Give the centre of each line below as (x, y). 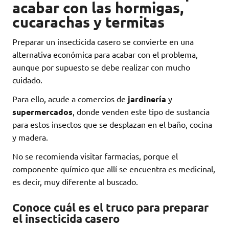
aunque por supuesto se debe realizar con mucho (101, 67)
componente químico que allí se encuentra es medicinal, (114, 169)
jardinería (148, 99)
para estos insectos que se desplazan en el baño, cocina (112, 124)
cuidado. (27, 80)
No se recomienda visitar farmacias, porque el (95, 156)
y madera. (30, 137)
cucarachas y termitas (88, 22)
